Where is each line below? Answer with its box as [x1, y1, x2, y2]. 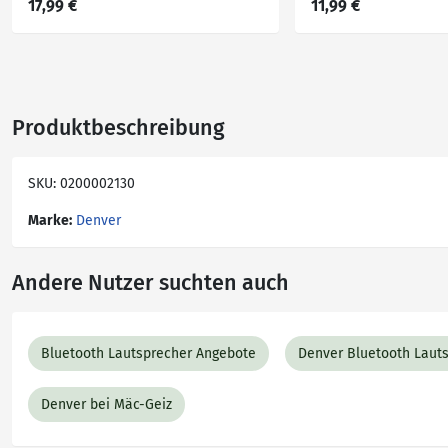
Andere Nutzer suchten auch [12, 270, 289, 296]
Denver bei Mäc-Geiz [41, 396, 172, 413]
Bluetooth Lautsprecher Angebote [41, 345, 256, 362]
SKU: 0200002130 [28, 175, 135, 192]
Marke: [28, 212, 72, 229]
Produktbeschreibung [12, 115, 225, 141]
